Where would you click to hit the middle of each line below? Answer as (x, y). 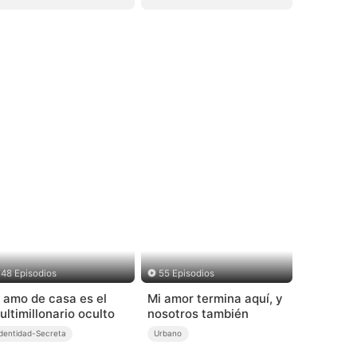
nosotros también (198, 313)
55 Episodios (187, 274)
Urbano (168, 333)
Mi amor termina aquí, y (214, 298)
